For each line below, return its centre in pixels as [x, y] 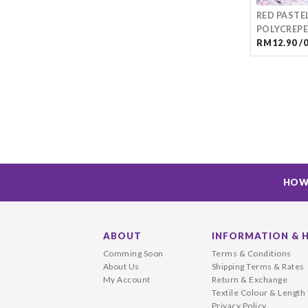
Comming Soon [133, 253]
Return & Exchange [249, 279]
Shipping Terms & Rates [258, 266]
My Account [126, 279]
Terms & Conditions [251, 253]
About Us [121, 266]
